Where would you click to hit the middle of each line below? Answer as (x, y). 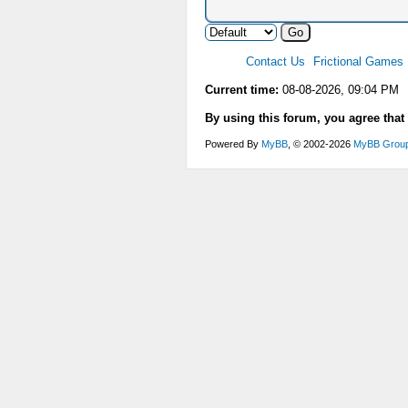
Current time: (242, 90)
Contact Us (275, 61)
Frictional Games (358, 61)
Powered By (233, 144)
